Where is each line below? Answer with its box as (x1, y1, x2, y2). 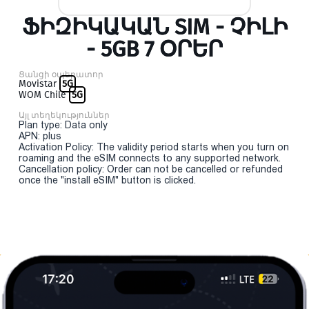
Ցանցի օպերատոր (19, 70, 103, 79)
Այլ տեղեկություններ (19, 110, 110, 120)
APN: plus (19, 130, 61, 141)
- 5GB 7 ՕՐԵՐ (86, 36, 223, 62)
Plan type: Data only (19, 119, 108, 130)
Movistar (19, 78, 59, 90)
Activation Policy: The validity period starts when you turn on (19, 141, 289, 152)
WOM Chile (19, 89, 69, 101)
